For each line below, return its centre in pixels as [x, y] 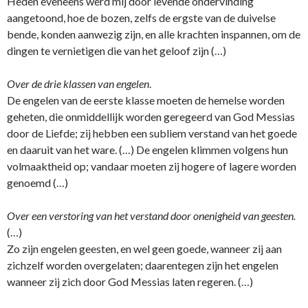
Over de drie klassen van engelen [78, 84]
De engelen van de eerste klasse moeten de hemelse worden [146, 100]
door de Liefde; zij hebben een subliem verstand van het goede [152, 133]
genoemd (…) [37, 183]
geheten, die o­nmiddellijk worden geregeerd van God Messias [151, 117]
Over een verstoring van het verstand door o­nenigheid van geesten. [151, 216]
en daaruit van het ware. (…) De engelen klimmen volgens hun [147, 150]
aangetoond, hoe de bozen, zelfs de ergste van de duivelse [141, 18]
